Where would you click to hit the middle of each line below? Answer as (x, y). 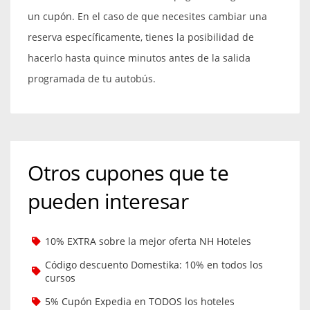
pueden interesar (108, 201)
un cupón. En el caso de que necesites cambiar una (147, 16)
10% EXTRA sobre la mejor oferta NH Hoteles (148, 241)
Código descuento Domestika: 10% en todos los (154, 264)
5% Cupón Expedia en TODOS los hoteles (140, 301)
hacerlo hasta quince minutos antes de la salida (139, 57)
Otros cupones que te (128, 172)
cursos (60, 277)
